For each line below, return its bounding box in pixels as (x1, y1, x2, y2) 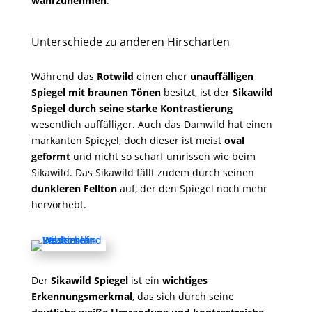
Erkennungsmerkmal (31, 290, 132, 303)
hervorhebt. (31, 198, 86, 211)
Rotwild (96, 70, 134, 83)
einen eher (133, 70, 190, 83)
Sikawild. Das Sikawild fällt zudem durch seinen (31, 166, 254, 179)
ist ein (127, 274, 162, 287)
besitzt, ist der (160, 86, 233, 99)
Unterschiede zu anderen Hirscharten (31, 34, 230, 49)
